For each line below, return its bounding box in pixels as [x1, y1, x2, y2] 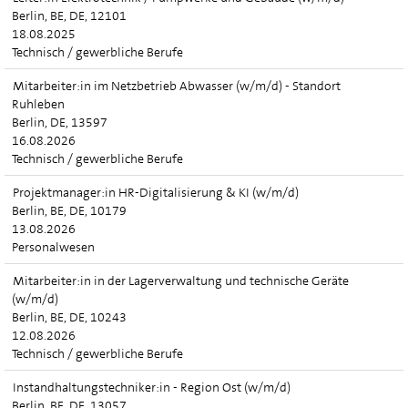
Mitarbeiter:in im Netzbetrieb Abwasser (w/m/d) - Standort [13, 77, 341, 94]
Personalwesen [12, 239, 95, 255]
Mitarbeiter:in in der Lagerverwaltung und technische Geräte [13, 272, 349, 289]
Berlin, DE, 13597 [12, 114, 107, 130]
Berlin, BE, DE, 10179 [12, 202, 127, 219]
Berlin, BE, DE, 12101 [12, 7, 127, 24]
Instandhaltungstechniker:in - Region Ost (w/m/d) [13, 379, 291, 395]
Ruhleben [12, 96, 65, 112]
